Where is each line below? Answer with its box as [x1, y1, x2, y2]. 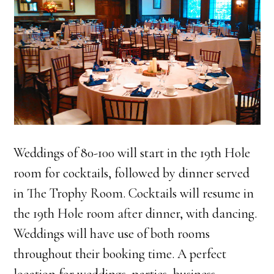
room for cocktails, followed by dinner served [13, 165, 250, 182]
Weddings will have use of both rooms [13, 226, 210, 242]
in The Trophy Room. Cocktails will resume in [13, 185, 254, 202]
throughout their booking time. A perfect [13, 246, 227, 262]
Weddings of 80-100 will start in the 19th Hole [13, 145, 251, 161]
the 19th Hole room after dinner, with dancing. [13, 206, 257, 222]
